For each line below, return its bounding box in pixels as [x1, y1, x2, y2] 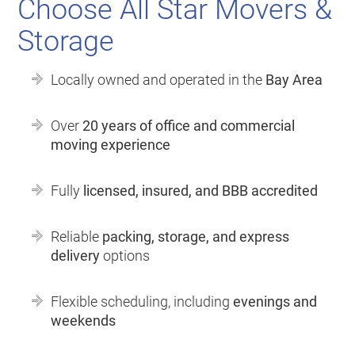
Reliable [51, 228, 103, 246]
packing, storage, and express [102, 228, 290, 246]
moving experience [51, 136, 171, 154]
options [100, 247, 151, 265]
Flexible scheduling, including [51, 293, 234, 311]
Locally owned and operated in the [51, 71, 266, 89]
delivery [51, 247, 101, 265]
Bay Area [265, 71, 323, 89]
